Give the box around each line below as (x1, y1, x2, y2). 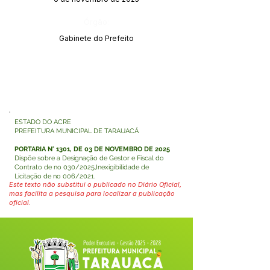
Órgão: (84, 17, 109, 27)
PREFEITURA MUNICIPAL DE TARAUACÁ (14, 127, 139, 135)
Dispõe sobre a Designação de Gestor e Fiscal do (14, 154, 164, 162)
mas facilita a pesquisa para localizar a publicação (9, 189, 175, 198)
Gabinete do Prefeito (59, 34, 134, 43)
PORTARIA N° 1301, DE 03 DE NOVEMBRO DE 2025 (14, 145, 170, 153)
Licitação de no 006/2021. (14, 172, 95, 180)
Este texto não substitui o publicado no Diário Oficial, (9, 180, 181, 189)
